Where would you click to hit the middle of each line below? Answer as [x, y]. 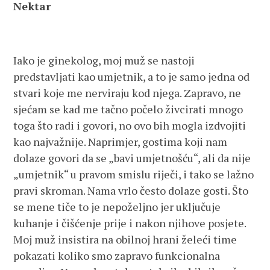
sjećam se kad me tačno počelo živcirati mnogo [128, 109]
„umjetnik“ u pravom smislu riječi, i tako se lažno [134, 174]
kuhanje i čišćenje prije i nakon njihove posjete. [130, 223]
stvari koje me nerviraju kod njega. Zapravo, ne [127, 93]
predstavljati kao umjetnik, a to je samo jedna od [132, 77]
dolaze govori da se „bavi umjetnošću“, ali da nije [132, 158]
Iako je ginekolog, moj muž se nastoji [104, 60]
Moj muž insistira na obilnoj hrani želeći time [125, 239]
